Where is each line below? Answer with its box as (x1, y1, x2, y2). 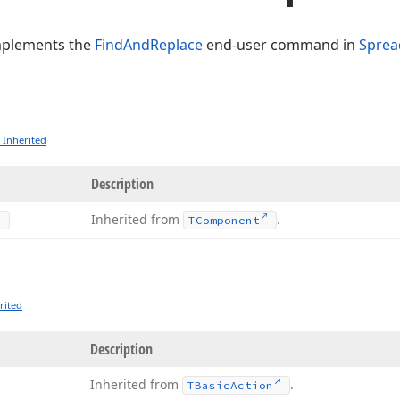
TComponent (188, 213, 260, 227)
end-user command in (203, 35, 359, 54)
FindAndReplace (95, 35, 203, 54)
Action (230, 379, 273, 392)
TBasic (187, 379, 230, 392)
